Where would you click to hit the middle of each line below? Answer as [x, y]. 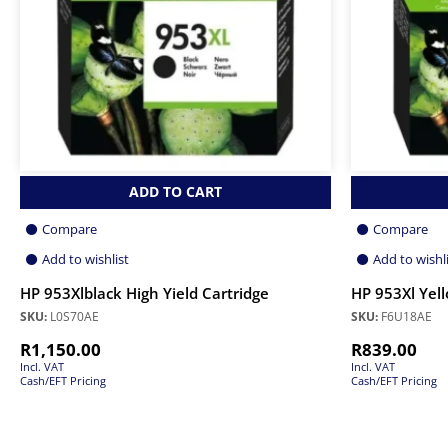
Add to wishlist [85, 259]
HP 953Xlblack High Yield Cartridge [144, 294]
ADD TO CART [175, 192]
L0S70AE [73, 317]
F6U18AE [405, 317]
